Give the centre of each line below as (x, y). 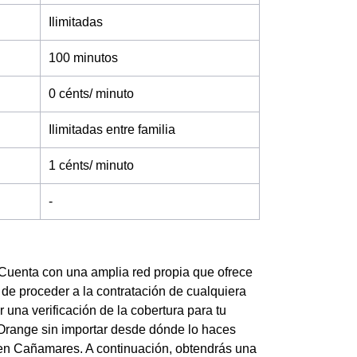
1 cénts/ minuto (91, 165)
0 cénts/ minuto (91, 94)
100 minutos (83, 58)
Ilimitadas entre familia (112, 129)
